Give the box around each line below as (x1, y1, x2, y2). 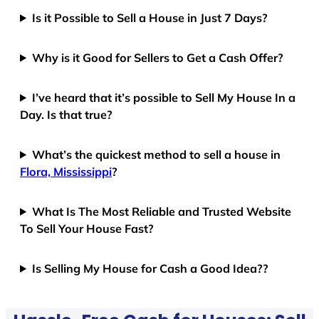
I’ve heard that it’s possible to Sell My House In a (32, 90, 296, 105)
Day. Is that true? (20, 107, 113, 122)
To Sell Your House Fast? (20, 221, 154, 236)
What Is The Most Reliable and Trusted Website (32, 204, 292, 219)
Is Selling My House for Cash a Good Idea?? (32, 261, 269, 276)
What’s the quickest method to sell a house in (32, 147, 281, 162)
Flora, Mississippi (20, 164, 112, 179)
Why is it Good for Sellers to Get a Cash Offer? (32, 50, 284, 65)
